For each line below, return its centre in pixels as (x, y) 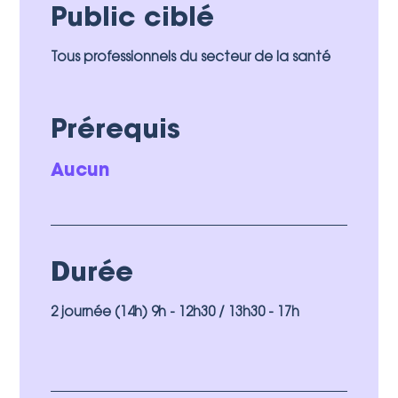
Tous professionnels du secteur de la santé (191, 58)
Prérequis (116, 131)
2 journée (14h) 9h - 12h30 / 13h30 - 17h (175, 313)
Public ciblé (133, 19)
